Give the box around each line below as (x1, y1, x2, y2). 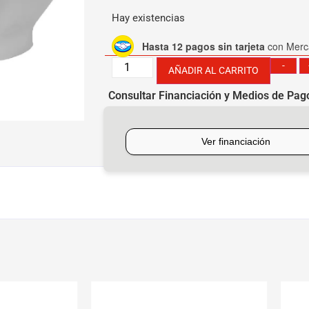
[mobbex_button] (105, 110, 186, 123)
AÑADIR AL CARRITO (168, 65, 259, 77)
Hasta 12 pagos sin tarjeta (142, 39, 265, 53)
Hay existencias (112, 12, 185, 24)
